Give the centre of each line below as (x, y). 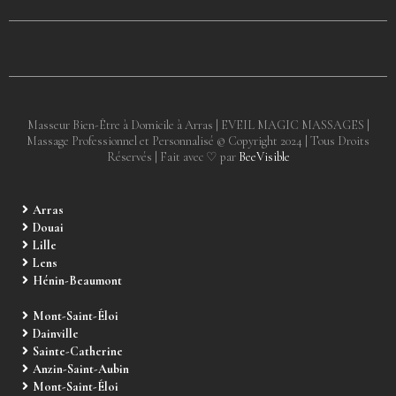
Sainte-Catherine (78, 351)
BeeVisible (264, 157)
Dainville (56, 334)
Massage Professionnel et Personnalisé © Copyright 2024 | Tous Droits (198, 141)
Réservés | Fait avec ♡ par (172, 157)
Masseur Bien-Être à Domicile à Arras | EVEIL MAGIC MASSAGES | (198, 125)
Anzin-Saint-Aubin (81, 369)
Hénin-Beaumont (77, 281)
